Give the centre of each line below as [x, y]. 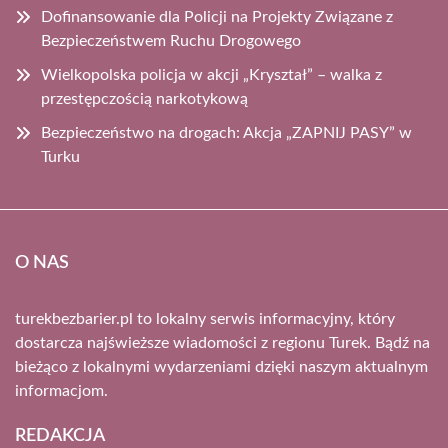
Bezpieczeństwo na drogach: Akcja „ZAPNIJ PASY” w [226, 132]
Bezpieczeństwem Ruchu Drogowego [171, 40]
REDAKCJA [60, 435]
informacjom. [61, 390]
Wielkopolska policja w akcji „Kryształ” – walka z [211, 74]
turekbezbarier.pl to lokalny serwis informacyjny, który [205, 318]
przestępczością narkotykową [144, 98]
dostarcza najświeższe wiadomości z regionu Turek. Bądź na [222, 342]
